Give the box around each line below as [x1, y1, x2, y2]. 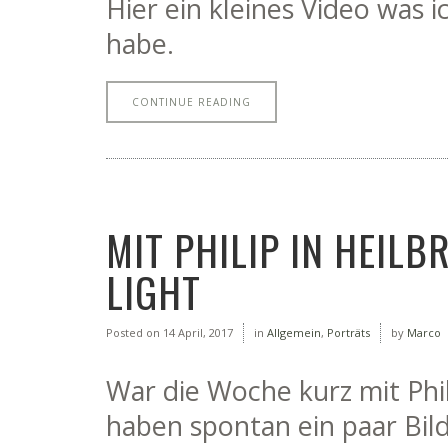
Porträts [327, 325, 370, 340]
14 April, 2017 [160, 325, 233, 340]
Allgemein [267, 325, 321, 340]
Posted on [106, 325, 160, 340]
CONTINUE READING [132, 95, 251, 109]
